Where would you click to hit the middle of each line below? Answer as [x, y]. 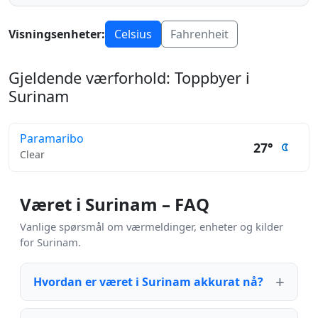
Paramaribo [52, 138]
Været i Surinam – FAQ [115, 204]
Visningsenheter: [57, 34]
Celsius [133, 34]
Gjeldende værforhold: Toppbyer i [129, 78]
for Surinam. [50, 242]
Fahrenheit [199, 34]
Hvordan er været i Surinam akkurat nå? [148, 282]
